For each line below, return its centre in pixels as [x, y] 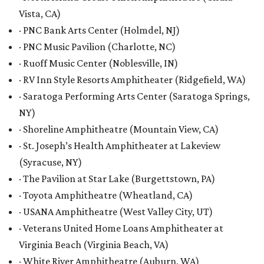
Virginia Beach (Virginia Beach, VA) [94, 245]
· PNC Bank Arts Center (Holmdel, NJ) [99, 30]
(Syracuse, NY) [50, 162]
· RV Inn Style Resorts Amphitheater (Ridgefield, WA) [132, 80]
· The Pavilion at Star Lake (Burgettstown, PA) [117, 179]
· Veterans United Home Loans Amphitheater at [121, 228]
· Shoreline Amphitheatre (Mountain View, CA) [119, 129]
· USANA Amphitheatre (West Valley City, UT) [116, 212]
